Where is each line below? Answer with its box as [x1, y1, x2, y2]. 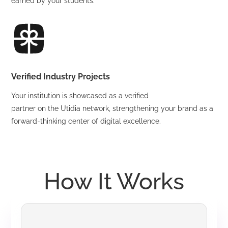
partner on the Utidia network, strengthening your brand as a [11, 104, 214, 113]
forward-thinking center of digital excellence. [11, 117, 161, 126]
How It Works [44, 168, 184, 195]
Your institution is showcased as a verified [11, 92, 149, 100]
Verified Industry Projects [11, 72, 110, 82]
